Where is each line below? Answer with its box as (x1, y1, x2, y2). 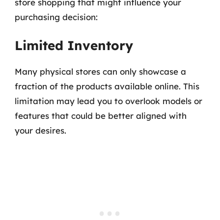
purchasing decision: (15, 11, 98, 22)
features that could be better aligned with (15, 110, 187, 121)
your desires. (15, 125, 66, 136)
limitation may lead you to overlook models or (15, 96, 202, 106)
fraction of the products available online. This (15, 81, 199, 91)
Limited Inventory (15, 37, 133, 54)
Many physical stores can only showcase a (15, 66, 186, 77)
